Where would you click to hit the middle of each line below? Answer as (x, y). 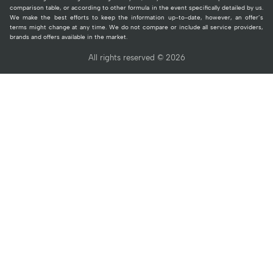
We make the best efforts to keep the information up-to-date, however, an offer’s (136, 17)
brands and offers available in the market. (69, 37)
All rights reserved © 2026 (136, 57)
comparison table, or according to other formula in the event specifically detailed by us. (136, 7)
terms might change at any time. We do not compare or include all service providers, (136, 27)
